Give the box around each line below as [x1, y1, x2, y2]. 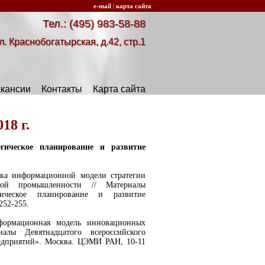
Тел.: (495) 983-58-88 [43, 18, 146, 30]
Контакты [41, 84, 82, 94]
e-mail [93, 2, 111, 9]
